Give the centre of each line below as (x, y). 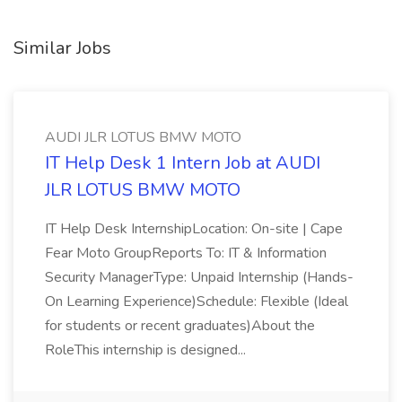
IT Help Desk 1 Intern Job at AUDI (183, 163)
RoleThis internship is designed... (147, 350)
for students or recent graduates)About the (180, 326)
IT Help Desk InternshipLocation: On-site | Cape (194, 229)
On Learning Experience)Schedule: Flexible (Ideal (197, 301)
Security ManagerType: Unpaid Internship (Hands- (199, 277)
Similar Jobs (62, 48)
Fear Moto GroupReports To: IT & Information (186, 253)
